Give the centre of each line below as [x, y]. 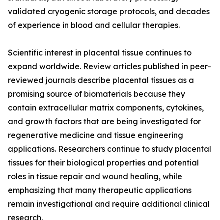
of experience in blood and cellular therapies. [94, 25]
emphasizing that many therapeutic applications [100, 190]
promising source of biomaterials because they [96, 94]
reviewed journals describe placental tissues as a [101, 80]
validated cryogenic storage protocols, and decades [109, 12]
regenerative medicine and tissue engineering [96, 135]
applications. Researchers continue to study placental [110, 149]
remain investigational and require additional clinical [109, 204]
